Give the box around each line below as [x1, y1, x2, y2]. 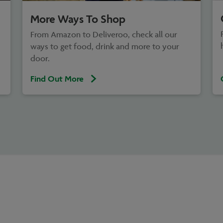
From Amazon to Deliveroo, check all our [30, 28, 177, 41]
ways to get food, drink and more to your [30, 40, 179, 53]
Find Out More [30, 73, 84, 84]
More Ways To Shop [30, 11, 125, 26]
